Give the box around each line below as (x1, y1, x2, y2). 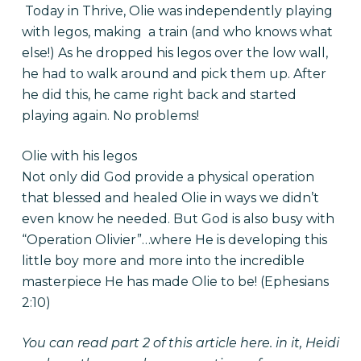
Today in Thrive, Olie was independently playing (21, 3, 333, 19)
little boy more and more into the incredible (21, 253, 305, 268)
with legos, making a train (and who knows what (21, 24, 333, 39)
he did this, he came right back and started (21, 87, 297, 102)
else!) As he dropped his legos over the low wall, (21, 45, 328, 60)
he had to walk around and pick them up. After (21, 66, 326, 81)
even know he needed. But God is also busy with (21, 211, 334, 226)
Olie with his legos (21, 148, 137, 164)
